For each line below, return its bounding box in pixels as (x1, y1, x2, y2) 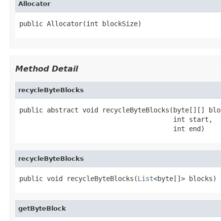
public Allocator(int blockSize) (19, 19, 142, 28)
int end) (19, 124, 205, 133)
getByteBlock (18, 204, 66, 212)
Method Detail (15, 64, 78, 74)
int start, (19, 115, 213, 123)
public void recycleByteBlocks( (19, 174, 138, 183)
